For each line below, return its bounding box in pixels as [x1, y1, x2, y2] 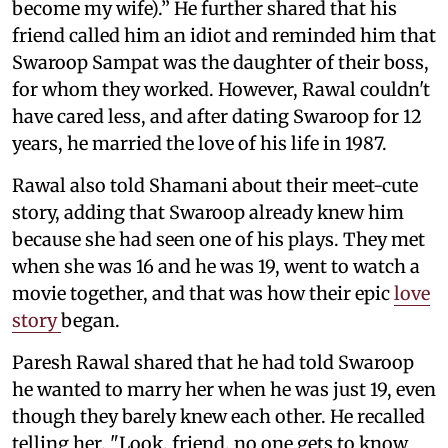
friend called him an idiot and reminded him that [12, 24, 436, 48]
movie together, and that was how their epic [12, 282, 394, 306]
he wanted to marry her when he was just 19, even [12, 378, 436, 402]
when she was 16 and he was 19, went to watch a [12, 255, 420, 279]
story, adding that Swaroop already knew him [12, 201, 404, 225]
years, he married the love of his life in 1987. [12, 132, 387, 156]
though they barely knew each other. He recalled [12, 405, 425, 429]
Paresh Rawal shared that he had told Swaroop [12, 351, 414, 375]
